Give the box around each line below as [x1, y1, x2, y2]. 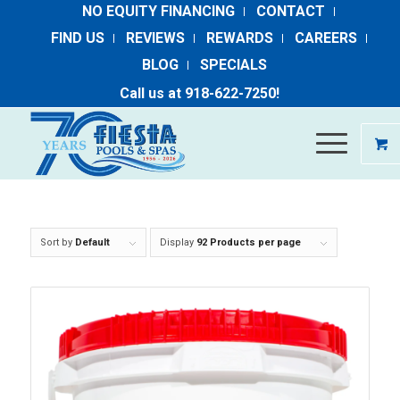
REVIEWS [125, 29, 185, 46]
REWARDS [205, 29, 273, 46]
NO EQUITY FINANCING [82, 3, 236, 20]
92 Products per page [196, 237, 301, 248]
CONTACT [256, 3, 326, 20]
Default [74, 237, 110, 248]
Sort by [39, 237, 75, 248]
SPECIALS [199, 56, 267, 73]
